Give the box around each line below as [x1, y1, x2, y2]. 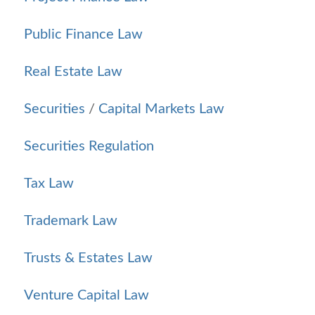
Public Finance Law [24, 27, 143, 41]
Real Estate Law [24, 64, 122, 79]
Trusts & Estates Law [24, 250, 153, 265]
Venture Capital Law [24, 288, 149, 302]
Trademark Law [24, 213, 117, 228]
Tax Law [24, 176, 74, 191]
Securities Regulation [24, 139, 154, 153]
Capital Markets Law [98, 101, 224, 116]
